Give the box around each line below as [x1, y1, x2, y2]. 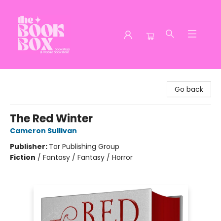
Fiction [10, 152, 36, 162]
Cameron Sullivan [10, 126, 77, 136]
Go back [175, 84, 203, 94]
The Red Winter [10, 111, 93, 126]
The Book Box [7, 74, 53, 83]
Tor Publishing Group [49, 142, 119, 151]
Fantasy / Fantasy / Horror [43, 152, 133, 162]
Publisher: [10, 142, 49, 151]
